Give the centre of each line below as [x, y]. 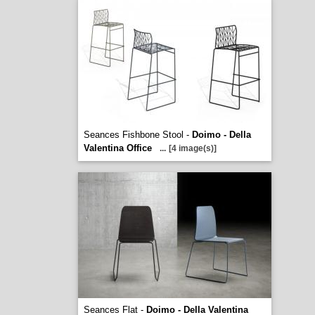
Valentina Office [117, 148]
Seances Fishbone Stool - [137, 135]
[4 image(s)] [192, 148]
